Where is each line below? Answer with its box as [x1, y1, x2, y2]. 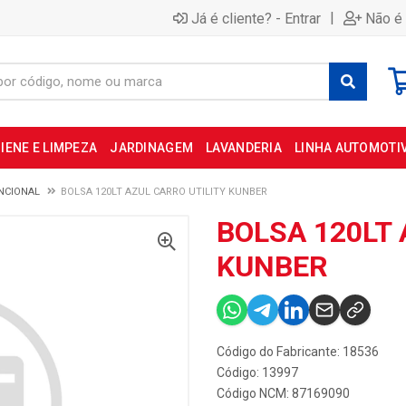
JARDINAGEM [110, 140, 194, 155]
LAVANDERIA [206, 140, 282, 155]
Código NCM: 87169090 [217, 386, 350, 401]
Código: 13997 [217, 365, 298, 380]
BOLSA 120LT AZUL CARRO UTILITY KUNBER [61, 186, 267, 198]
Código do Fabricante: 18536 [217, 344, 379, 359]
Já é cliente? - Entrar [191, 9, 321, 27]
